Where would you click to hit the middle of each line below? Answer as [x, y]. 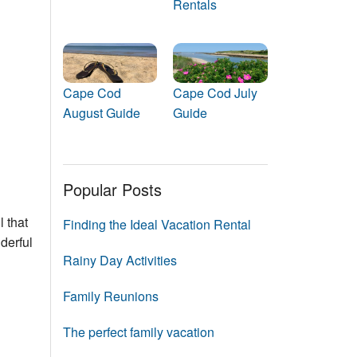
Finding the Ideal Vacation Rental [157, 224]
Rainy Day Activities [120, 260]
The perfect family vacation [138, 331]
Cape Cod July [215, 92]
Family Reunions [110, 296]
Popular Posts [112, 189]
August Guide [101, 112]
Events [169, 9]
